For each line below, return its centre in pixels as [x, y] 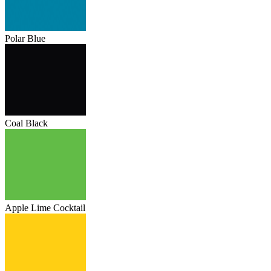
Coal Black [26, 123]
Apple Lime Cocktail [45, 208]
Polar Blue [25, 39]
